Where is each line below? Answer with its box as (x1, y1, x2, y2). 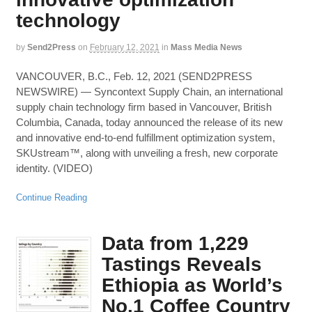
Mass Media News (170, 42, 242, 53)
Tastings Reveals (101, 253, 262, 276)
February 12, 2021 (89, 42, 159, 53)
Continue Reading (15, 192, 87, 203)
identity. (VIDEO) (15, 162, 93, 174)
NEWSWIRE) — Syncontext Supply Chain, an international (15, 85, 283, 97)
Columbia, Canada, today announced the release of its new (15, 116, 283, 128)
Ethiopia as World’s (101, 274, 283, 297)
